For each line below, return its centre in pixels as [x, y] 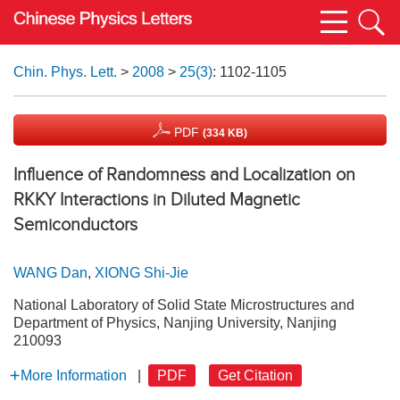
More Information [74, 375]
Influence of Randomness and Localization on [184, 174]
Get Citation [255, 375]
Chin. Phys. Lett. [65, 72]
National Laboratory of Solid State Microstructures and [184, 305]
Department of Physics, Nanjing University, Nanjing [175, 323]
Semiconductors [75, 224]
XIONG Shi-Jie [142, 273]
